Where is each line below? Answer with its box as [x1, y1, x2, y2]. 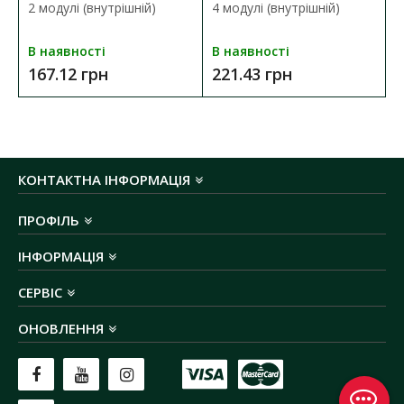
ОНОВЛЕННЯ [18, 319, 104, 338]
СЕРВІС [18, 283, 62, 302]
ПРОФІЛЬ [18, 211, 79, 230]
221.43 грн [211, 63, 292, 86]
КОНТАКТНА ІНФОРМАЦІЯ [18, 170, 190, 189]
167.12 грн [28, 63, 108, 86]
